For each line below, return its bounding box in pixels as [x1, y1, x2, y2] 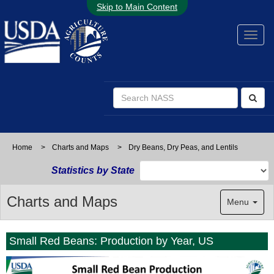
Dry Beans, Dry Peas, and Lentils [128, 143, 238, 152]
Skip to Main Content [97, 2, 177, 12]
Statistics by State [51, 165, 135, 176]
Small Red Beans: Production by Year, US [9, 235, 213, 247]
